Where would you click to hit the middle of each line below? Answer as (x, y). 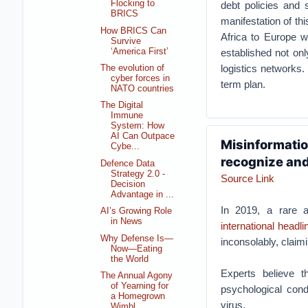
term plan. (243, 84)
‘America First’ (140, 51)
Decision (128, 184)
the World (130, 259)
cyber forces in (141, 79)
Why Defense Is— (137, 238)
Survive (126, 41)
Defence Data (128, 163)
